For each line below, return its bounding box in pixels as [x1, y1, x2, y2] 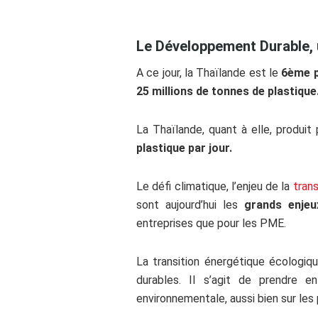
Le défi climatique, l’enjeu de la [136, 180, 293, 193]
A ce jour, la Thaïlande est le [136, 66, 278, 79]
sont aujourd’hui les [136, 198, 244, 212]
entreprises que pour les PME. [136, 216, 286, 230]
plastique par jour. [136, 141, 232, 155]
